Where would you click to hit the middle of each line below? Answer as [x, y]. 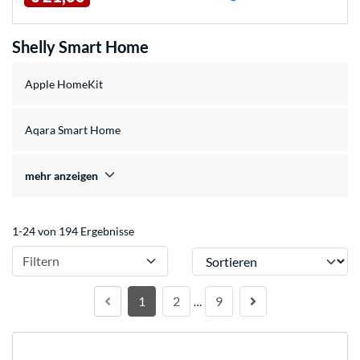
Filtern [41, 261]
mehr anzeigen [61, 176]
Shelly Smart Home [80, 47]
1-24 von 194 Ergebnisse [73, 231]
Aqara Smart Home [73, 130]
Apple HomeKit [64, 84]
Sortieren [215, 255]
